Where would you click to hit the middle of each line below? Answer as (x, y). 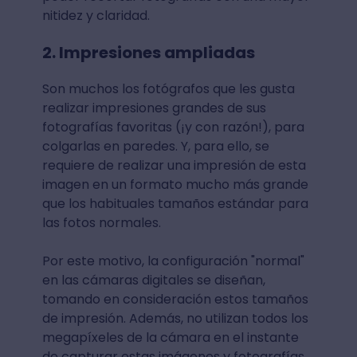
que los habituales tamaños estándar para (175, 203)
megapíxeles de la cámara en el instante (170, 337)
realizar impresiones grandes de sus (154, 108)
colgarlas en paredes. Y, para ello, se (155, 146)
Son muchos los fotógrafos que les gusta (168, 88)
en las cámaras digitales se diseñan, (153, 280)
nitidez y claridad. (96, 15)
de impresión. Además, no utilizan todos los (175, 318)
